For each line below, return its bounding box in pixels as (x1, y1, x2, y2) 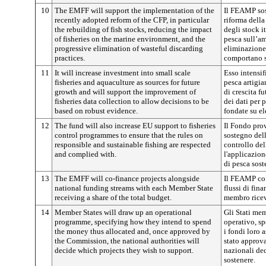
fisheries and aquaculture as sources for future (55, 78, 200, 87)
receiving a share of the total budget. (55, 193, 172, 202)
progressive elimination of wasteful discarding (55, 44, 203, 53)
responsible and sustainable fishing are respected (55, 140, 211, 149)
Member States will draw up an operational (55, 208, 192, 217)
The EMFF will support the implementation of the (55, 6, 214, 15)
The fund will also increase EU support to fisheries (55, 121, 216, 130)
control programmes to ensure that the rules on (55, 131, 203, 140)
